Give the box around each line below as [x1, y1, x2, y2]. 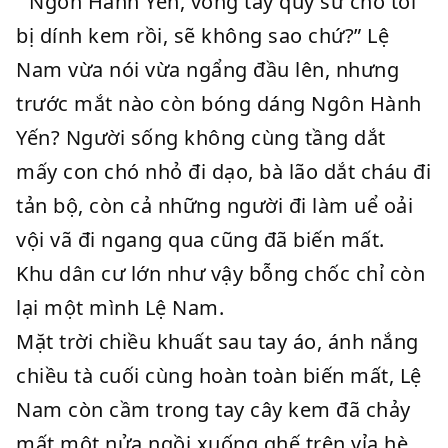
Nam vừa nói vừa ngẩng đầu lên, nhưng [16, 56, 399, 83]
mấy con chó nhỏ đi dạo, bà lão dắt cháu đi [16, 158, 431, 185]
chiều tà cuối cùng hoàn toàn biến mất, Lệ [16, 362, 422, 389]
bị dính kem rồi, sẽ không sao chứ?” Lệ [16, 22, 389, 49]
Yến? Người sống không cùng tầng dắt [16, 124, 386, 151]
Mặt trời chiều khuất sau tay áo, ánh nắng [16, 328, 419, 355]
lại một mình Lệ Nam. [16, 294, 224, 321]
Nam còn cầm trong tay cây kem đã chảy [16, 396, 411, 423]
